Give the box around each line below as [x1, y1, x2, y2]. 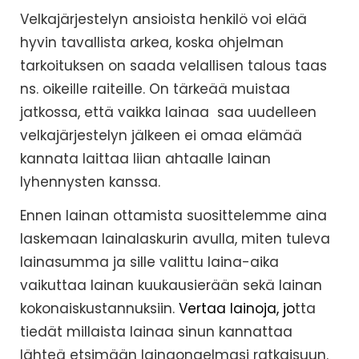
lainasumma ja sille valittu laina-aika [20, 252, 279, 272]
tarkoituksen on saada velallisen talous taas [20, 56, 327, 76]
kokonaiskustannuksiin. [20, 299, 179, 319]
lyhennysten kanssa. [20, 172, 160, 192]
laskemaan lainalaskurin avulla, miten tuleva [20, 229, 330, 249]
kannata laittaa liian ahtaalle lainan [20, 149, 271, 169]
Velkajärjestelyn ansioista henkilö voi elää [20, 10, 307, 30]
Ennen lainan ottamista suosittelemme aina [20, 206, 327, 226]
